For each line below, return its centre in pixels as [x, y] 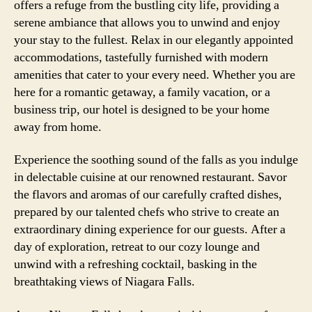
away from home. [58, 127]
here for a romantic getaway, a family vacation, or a [142, 92]
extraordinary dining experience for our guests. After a [150, 229]
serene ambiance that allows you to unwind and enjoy [147, 22]
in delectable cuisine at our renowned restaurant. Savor [150, 177]
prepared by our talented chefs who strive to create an [147, 212]
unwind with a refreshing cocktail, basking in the [135, 264]
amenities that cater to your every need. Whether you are [155, 75]
